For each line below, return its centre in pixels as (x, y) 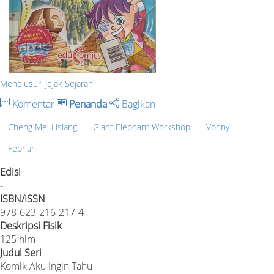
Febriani (23, 148)
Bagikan (137, 104)
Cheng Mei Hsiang (43, 127)
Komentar (33, 104)
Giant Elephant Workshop (142, 127)
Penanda (88, 104)
